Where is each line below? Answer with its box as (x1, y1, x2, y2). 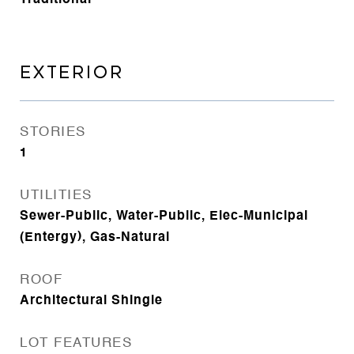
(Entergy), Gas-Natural (20, 232, 170, 244)
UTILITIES (20, 189, 92, 202)
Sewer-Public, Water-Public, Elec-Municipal (20, 210, 308, 223)
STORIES (20, 126, 86, 139)
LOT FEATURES (20, 337, 132, 350)
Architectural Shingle (20, 295, 163, 307)
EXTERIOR (20, 63, 124, 82)
